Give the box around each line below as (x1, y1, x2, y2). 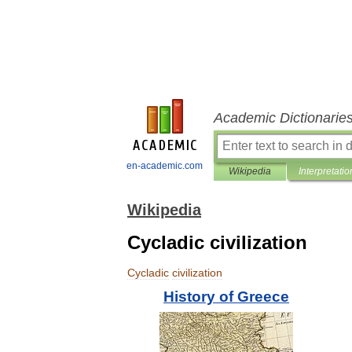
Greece (237, 288, 289, 305)
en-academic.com (126, 160, 203, 171)
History (163, 288, 215, 305)
